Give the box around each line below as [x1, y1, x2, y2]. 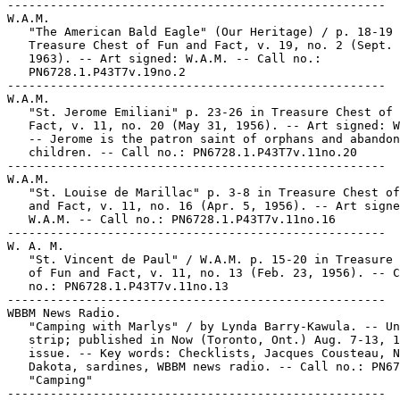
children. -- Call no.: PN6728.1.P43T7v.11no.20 [7, 146, 357, 159]
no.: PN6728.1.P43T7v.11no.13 [7, 279, 229, 293]
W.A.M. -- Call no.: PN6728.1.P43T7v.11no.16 [7, 212, 336, 226]
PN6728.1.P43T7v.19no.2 [7, 65, 186, 79]
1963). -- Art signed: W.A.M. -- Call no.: [7, 52, 321, 65]
